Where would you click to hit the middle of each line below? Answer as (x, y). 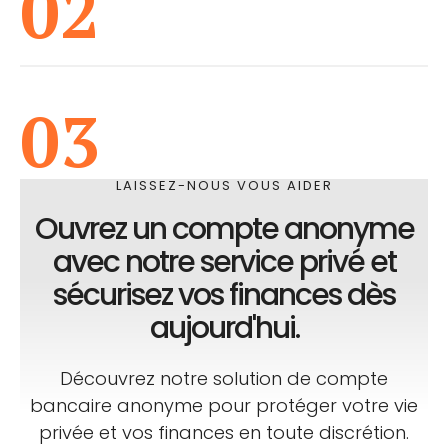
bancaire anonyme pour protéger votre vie (224, 406)
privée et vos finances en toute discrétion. (224, 433)
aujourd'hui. (224, 328)
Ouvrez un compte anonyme (224, 229)
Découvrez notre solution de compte (224, 379)
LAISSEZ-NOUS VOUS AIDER (224, 186)
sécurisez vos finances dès (224, 295)
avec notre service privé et (224, 262)
